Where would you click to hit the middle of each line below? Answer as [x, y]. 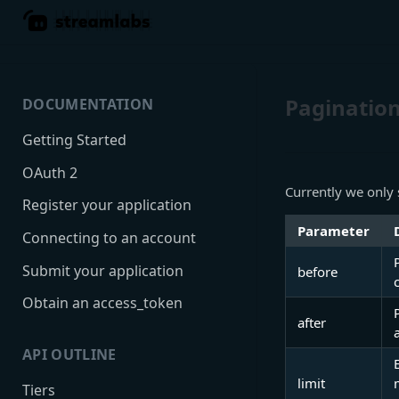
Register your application [107, 205]
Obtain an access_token [102, 303]
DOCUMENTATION [88, 104]
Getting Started [74, 139]
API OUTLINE [69, 355]
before [318, 272]
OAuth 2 [50, 172]
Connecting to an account [109, 238]
